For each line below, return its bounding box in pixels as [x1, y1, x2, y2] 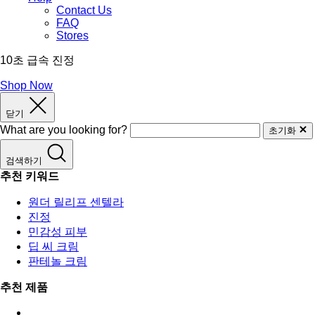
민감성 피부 [28, 225, 87, 238]
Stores [56, 29, 89, 41]
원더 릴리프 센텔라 [28, 195, 124, 208]
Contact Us [56, 4, 112, 16]
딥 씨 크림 [28, 240, 79, 252]
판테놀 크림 [28, 255, 87, 267]
